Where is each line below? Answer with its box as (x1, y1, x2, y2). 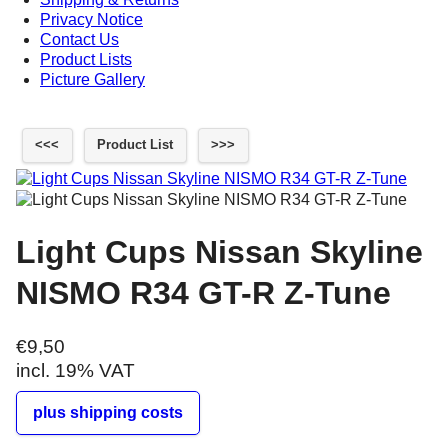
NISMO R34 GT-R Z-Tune (16, 274, 391, 311)
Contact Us (40, 31, 119, 48)
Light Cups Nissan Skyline (16, 233, 423, 270)
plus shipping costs (33, 404, 183, 422)
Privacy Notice (40, 11, 143, 28)
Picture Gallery (40, 71, 145, 88)
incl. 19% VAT (16, 360, 135, 382)
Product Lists (40, 51, 132, 68)
